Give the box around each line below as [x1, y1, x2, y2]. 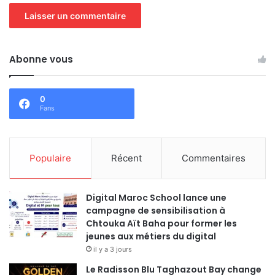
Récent [111, 152, 142, 164]
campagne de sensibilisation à [86, 204, 225, 217]
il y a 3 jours [93, 244, 132, 254]
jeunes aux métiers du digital [86, 230, 216, 242]
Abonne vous [9, 52, 73, 66]
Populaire [29, 152, 71, 164]
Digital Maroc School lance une [86, 191, 227, 204]
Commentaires [182, 152, 246, 164]
